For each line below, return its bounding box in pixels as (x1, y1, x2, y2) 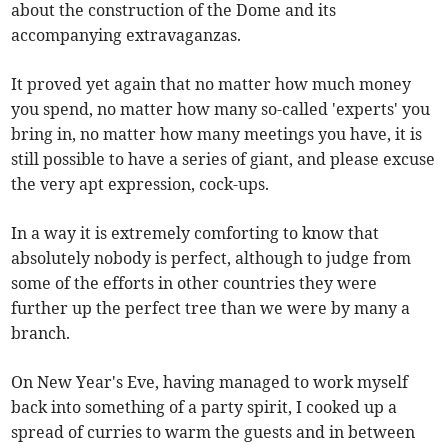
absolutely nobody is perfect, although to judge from (11, 248, 412, 268)
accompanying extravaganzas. (11, 25, 242, 45)
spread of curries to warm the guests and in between (11, 422, 416, 442)
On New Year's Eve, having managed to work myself (11, 372, 409, 392)
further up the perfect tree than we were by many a (11, 298, 411, 318)
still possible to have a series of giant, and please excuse (11, 149, 436, 169)
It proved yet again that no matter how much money (11, 74, 412, 94)
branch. (11, 323, 71, 343)
